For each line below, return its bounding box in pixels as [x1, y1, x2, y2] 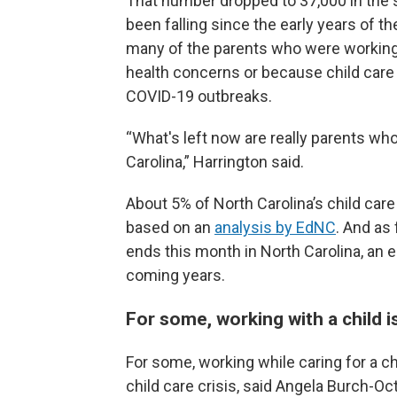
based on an [126, 218, 214, 237]
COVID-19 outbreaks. [126, 87, 272, 105]
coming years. [126, 266, 225, 284]
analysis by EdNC [214, 218, 336, 237]
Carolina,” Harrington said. [126, 152, 304, 171]
